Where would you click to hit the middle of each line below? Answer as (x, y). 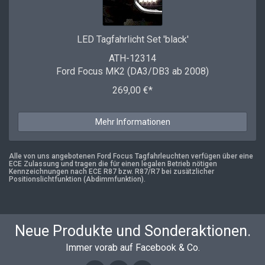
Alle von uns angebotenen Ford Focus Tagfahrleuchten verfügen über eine (131, 156)
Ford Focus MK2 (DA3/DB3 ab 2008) (132, 72)
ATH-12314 (132, 59)
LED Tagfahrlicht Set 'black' (132, 40)
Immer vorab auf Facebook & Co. (132, 248)
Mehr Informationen (132, 122)
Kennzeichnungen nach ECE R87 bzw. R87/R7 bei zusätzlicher (112, 172)
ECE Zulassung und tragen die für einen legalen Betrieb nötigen (113, 164)
